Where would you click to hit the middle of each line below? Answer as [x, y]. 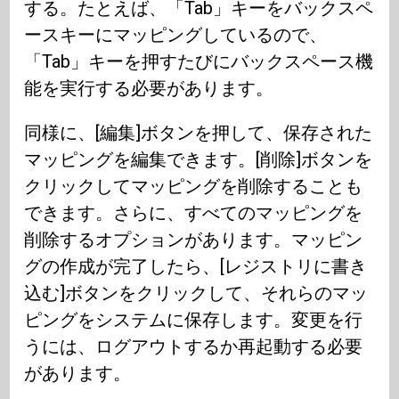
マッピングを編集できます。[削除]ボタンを [199, 160]
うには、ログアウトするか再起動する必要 [194, 347]
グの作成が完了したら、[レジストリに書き [196, 267]
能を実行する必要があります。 [149, 89]
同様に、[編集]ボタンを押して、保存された [199, 133]
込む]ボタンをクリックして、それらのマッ [196, 293]
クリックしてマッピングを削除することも [194, 187]
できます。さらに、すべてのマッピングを [194, 213]
